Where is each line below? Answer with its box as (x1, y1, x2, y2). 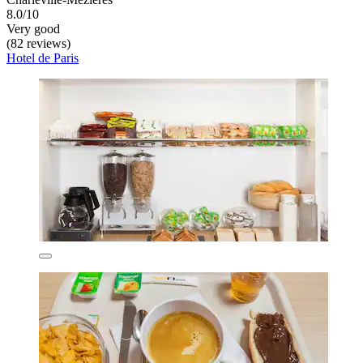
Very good (6, 22, 60, 36)
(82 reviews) (6, 36, 70, 51)
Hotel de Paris (6, 51, 79, 66)
